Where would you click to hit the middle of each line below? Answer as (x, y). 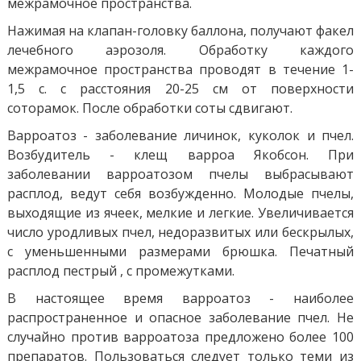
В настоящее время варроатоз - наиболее (180, 298)
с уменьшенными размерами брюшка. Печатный (180, 251)
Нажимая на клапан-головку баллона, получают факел (180, 30)
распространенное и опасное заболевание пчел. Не (180, 317)
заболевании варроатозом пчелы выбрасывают (180, 174)
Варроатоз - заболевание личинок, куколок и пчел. (180, 135)
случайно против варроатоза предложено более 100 (180, 336)
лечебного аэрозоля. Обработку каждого (180, 50)
